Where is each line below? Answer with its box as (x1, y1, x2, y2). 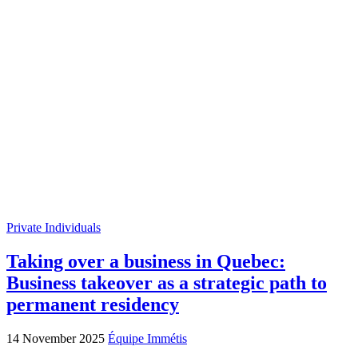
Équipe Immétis (108, 331, 187, 345)
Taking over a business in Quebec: (6, 250, 285, 272)
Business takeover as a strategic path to (6, 272, 327, 293)
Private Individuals (6, 220, 101, 234)
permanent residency (6, 293, 179, 315)
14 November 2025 (6, 331, 108, 345)
